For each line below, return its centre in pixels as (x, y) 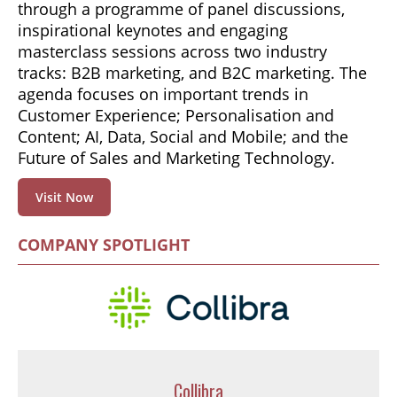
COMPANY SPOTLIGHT (104, 245)
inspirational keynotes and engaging (153, 31)
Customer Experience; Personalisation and (176, 116)
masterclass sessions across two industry (172, 52)
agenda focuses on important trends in (163, 94)
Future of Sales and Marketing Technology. (176, 158)
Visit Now (64, 198)
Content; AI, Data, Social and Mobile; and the (183, 137)
